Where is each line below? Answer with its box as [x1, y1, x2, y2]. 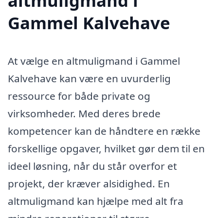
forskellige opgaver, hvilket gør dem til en [8, 141, 205, 155]
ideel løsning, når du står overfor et [8, 159, 177, 173]
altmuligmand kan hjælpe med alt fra [8, 194, 183, 208]
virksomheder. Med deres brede [8, 106, 161, 120]
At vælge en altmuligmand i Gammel [8, 54, 180, 68]
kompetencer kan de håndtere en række [8, 124, 200, 138]
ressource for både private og [8, 89, 150, 103]
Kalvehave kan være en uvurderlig [8, 71, 171, 85]
